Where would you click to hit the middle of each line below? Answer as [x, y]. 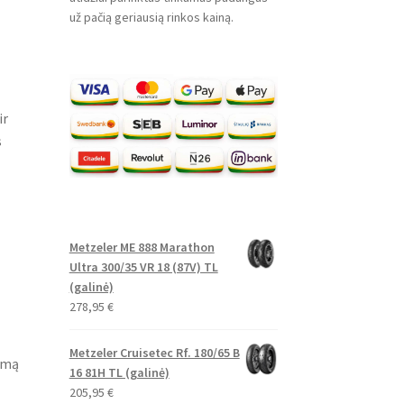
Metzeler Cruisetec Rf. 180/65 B [154, 352]
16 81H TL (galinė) [119, 372]
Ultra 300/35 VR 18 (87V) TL [143, 266]
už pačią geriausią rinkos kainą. [151, 18]
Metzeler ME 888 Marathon [142, 247]
